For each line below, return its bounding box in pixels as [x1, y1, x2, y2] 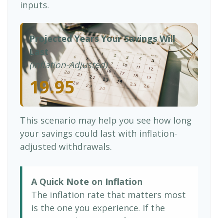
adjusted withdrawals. [20, 141, 112, 152]
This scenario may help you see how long [20, 114, 192, 126]
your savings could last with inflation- [20, 127, 177, 139]
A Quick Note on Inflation [31, 176, 143, 187]
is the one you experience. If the [31, 202, 165, 214]
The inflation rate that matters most [31, 189, 186, 200]
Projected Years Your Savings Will [29, 33, 175, 44]
